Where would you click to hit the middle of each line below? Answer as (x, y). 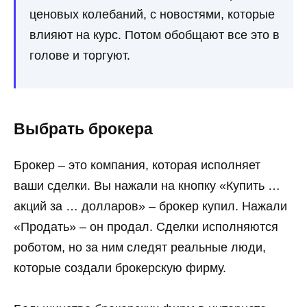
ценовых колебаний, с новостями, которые (152, 14)
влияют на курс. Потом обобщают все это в (155, 35)
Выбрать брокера (83, 130)
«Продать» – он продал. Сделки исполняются (146, 226)
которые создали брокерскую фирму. (120, 268)
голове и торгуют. (80, 55)
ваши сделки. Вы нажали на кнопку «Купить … (147, 185)
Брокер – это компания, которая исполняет (137, 165)
